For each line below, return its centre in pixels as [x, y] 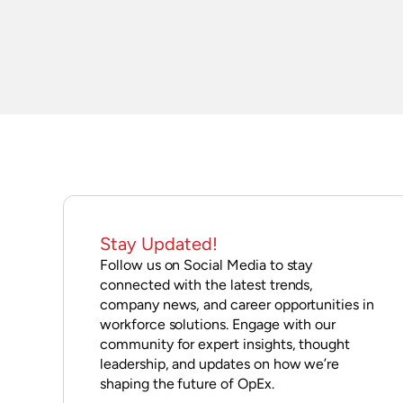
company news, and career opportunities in [237, 304]
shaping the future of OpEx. [187, 383]
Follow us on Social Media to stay [206, 264]
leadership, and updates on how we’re [220, 363]
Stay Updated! [159, 243]
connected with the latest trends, [207, 284]
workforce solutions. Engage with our [218, 324]
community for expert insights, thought [225, 344]
